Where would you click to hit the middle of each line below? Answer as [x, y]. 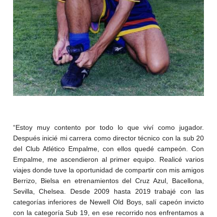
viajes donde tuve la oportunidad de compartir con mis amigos [108, 170]
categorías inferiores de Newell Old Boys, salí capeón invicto [108, 202]
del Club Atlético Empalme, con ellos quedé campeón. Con [108, 149]
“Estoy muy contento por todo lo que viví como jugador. [108, 128]
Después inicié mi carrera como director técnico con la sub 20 [108, 138]
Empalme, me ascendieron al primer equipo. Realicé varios [108, 160]
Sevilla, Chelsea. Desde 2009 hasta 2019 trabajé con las [108, 192]
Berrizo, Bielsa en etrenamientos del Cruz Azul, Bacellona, [108, 181]
